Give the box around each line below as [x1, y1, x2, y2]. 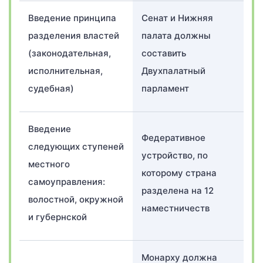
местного [28, 159, 70, 170]
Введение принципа [28, 12, 116, 23]
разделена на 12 [141, 185, 214, 196]
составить [141, 48, 186, 59]
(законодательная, [28, 48, 111, 59]
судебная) [28, 83, 74, 94]
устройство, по [141, 150, 208, 161]
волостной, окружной [28, 194, 123, 205]
